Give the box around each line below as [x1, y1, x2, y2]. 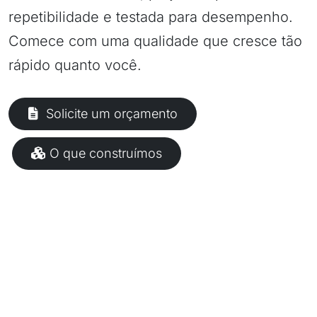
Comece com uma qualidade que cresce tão [8, 33, 302, 50]
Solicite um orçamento [46, 106, 178, 121]
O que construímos [50, 146, 162, 161]
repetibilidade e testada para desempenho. [8, 8, 293, 25]
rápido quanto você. [8, 57, 142, 74]
